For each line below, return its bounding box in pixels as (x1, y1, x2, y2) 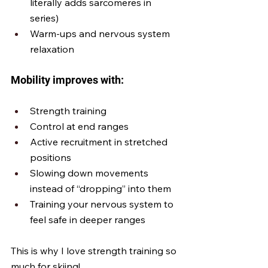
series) (30, 12, 59, 24)
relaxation (30, 43, 74, 55)
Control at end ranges (30, 120, 129, 132)
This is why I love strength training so (11, 245, 179, 257)
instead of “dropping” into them (30, 182, 171, 194)
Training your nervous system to (30, 198, 176, 210)
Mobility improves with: (11, 74, 124, 86)
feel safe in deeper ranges (30, 214, 145, 226)
